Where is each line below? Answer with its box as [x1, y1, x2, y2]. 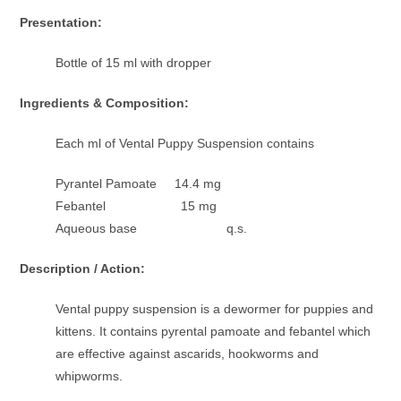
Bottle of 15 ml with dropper [55, 55, 212, 71]
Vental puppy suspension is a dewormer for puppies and [55, 302, 378, 317]
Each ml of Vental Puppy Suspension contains [55, 136, 315, 151]
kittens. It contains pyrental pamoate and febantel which [55, 324, 371, 339]
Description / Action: [20, 261, 149, 277]
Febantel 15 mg [55, 199, 218, 214]
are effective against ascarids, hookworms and [55, 346, 320, 362]
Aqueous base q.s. [55, 221, 248, 236]
